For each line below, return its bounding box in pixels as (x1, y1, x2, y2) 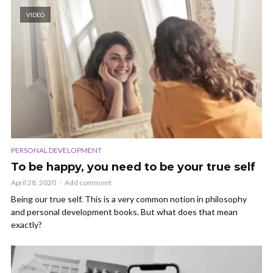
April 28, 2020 (11, 177, 56, 187)
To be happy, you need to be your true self (11, 160, 255, 174)
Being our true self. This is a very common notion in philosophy (11, 193, 247, 204)
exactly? (11, 219, 42, 230)
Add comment (65, 177, 112, 187)
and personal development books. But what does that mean (11, 206, 238, 217)
